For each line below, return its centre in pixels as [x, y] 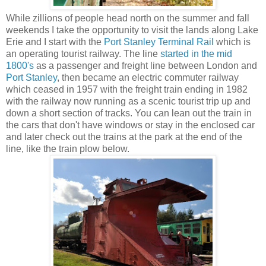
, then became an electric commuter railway [148, 77]
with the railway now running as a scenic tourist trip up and [128, 101]
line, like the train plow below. [68, 148]
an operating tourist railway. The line [83, 53]
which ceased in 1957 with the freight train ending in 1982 [127, 89]
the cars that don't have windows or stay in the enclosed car [130, 125]
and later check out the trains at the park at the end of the [124, 137]
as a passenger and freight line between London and [145, 65]
